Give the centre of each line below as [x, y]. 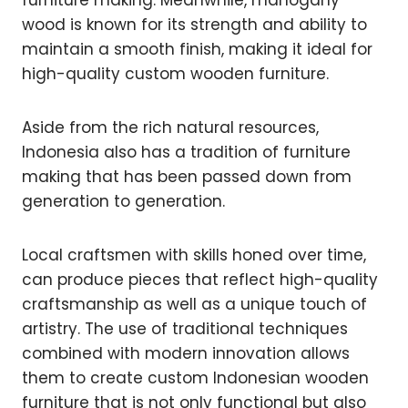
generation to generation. [123, 202]
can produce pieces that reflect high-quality [200, 280]
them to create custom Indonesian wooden [195, 378]
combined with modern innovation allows [186, 354]
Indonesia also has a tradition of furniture [186, 153]
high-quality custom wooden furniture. [175, 74]
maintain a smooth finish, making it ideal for [197, 50]
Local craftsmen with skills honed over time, [194, 255]
